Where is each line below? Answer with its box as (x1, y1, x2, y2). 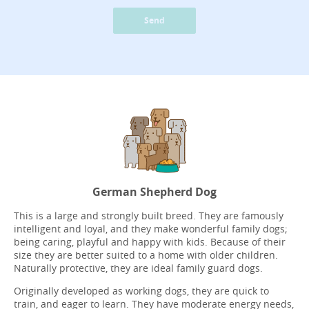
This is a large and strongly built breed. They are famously (14, 208, 283, 222)
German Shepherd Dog (92, 183, 217, 199)
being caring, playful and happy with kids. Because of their (14, 235, 286, 248)
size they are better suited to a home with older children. (14, 248, 278, 261)
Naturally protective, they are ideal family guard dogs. (14, 261, 263, 275)
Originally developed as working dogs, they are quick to (14, 283, 269, 297)
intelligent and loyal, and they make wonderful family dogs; (14, 221, 288, 235)
